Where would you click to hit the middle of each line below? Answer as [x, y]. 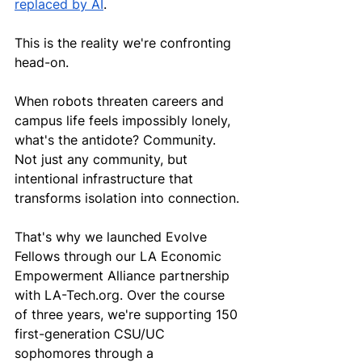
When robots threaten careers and [121, 101]
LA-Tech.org [82, 295]
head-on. [42, 62]
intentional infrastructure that [106, 178]
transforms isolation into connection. [127, 198]
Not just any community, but [103, 159]
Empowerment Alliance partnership [124, 275]
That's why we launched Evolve [113, 236]
